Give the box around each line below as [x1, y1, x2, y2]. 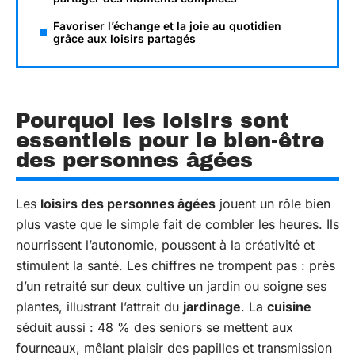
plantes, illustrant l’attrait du [16, 299, 183, 315]
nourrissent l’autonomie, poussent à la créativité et [16, 237, 315, 253]
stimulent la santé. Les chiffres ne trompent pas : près [16, 258, 335, 273]
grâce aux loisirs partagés [53, 31, 196, 45]
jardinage [183, 299, 241, 315]
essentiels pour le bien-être [16, 129, 324, 151]
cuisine [267, 299, 311, 315]
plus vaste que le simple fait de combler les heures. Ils [16, 216, 339, 232]
